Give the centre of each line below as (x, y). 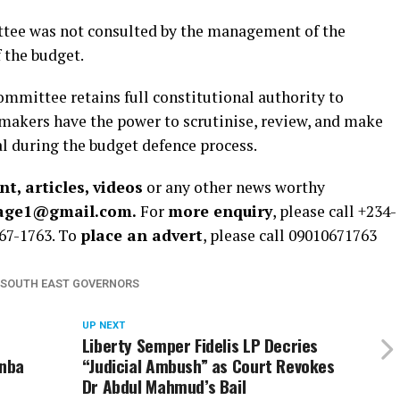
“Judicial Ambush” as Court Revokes (208, 366)
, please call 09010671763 (290, 236)
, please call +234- (334, 212)
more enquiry (220, 212)
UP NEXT (103, 326)
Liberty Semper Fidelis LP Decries (200, 346)
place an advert (142, 236)
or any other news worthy (234, 187)
